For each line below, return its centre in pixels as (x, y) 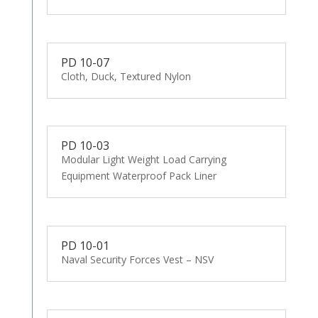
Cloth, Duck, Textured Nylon (126, 76)
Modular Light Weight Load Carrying (143, 160)
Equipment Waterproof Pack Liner (138, 176)
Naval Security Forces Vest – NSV (137, 260)
